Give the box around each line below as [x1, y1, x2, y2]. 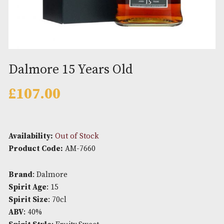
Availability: [9, 193, 62, 205]
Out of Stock [64, 193, 116, 205]
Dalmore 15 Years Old [9, 112, 156, 131]
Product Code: [9, 208, 74, 220]
